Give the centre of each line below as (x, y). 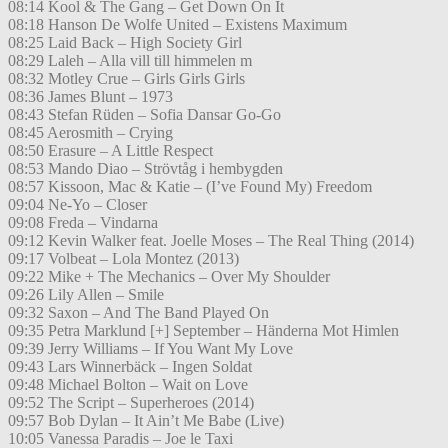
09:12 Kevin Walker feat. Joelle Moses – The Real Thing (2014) (211, 241)
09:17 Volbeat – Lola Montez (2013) (123, 259)
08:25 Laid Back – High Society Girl (125, 43)
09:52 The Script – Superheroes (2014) (131, 403)
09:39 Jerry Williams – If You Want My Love (150, 349)
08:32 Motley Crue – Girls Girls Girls (126, 79)
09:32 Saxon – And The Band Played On (138, 313)
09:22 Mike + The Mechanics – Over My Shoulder (169, 277)
